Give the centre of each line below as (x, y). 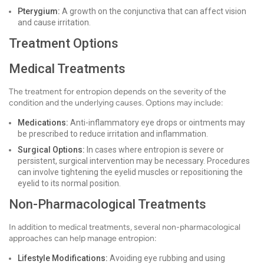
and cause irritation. (54, 23)
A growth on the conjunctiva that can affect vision (153, 11)
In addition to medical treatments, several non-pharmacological (125, 227)
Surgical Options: (51, 150)
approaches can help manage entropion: (83, 239)
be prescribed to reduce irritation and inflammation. (113, 134)
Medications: (43, 123)
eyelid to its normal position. (69, 184)
